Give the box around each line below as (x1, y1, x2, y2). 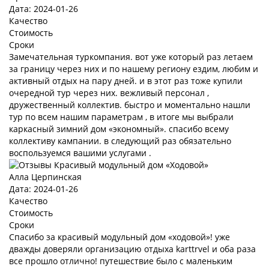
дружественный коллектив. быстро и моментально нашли (9, 99, 250, 110)
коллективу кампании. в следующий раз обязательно (9, 135, 231, 147)
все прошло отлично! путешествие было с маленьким (9, 255, 232, 267)
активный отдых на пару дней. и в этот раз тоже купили (9, 75, 243, 86)
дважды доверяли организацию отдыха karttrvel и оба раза (9, 243, 256, 255)
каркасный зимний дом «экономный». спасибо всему (9, 123, 229, 134)
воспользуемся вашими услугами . (9, 147, 151, 159)
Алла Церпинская (9, 171, 82, 183)
